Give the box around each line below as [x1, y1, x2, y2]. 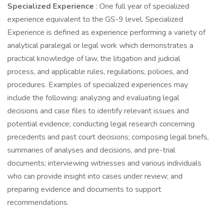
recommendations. [7, 197, 69, 208]
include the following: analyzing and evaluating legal [7, 93, 179, 103]
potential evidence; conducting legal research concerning [7, 119, 195, 129]
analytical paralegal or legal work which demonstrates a [7, 40, 193, 51]
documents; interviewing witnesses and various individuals [7, 158, 201, 169]
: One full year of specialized [96, 1, 189, 12]
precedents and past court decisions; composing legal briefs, [7, 132, 209, 142]
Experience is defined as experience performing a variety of [7, 27, 205, 38]
